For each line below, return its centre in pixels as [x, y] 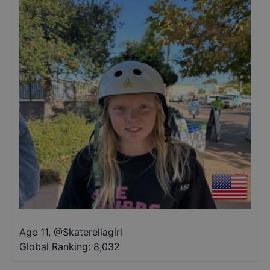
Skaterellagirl [93, 232]
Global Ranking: [55, 246]
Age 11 [34, 232]
